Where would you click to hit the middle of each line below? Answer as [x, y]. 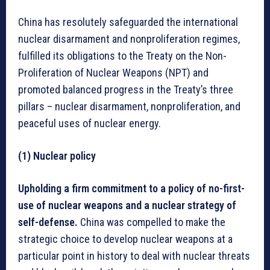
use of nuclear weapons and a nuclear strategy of [127, 205]
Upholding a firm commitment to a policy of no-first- [131, 188]
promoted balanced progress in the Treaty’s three [126, 89]
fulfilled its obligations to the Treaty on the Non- [122, 55]
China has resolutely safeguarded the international [128, 22]
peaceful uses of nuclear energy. [89, 123]
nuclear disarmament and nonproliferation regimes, [129, 39]
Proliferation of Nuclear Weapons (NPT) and [113, 72]
